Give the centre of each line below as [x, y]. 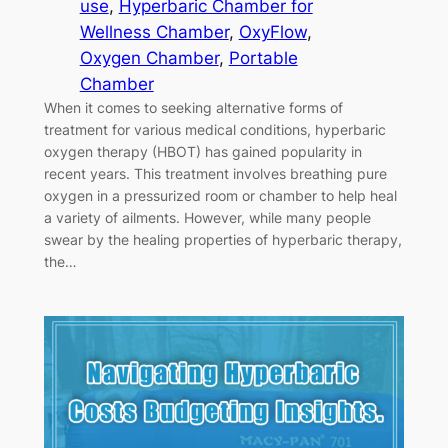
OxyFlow [272, 31]
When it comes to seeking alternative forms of [193, 107]
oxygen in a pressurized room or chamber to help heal [220, 195]
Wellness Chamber [154, 31]
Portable [263, 57]
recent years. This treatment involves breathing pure [215, 173]
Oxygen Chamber [149, 57]
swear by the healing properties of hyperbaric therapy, [222, 239]
